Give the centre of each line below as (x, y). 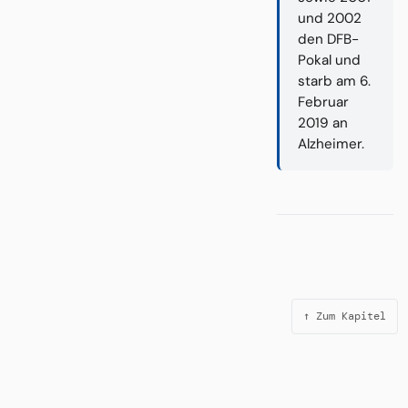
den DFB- (328, 39)
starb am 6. (334, 81)
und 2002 (330, 18)
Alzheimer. (331, 143)
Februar (323, 102)
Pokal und (329, 60)
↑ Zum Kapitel (345, 316)
